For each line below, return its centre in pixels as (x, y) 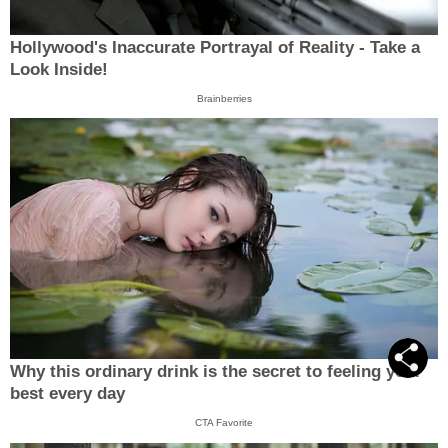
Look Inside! (59, 69)
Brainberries (224, 98)
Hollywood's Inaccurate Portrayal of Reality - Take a (215, 47)
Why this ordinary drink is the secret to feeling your (216, 372)
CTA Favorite (224, 423)
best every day (67, 394)
